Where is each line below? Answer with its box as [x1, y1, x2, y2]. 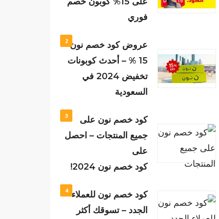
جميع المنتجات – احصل [65, 130, 148, 141]
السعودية [115, 87, 148, 97]
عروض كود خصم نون [70, 40, 148, 50]
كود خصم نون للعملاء [71, 189, 148, 200]
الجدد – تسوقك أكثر [76, 205, 148, 216]
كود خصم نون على [80, 114, 148, 125]
